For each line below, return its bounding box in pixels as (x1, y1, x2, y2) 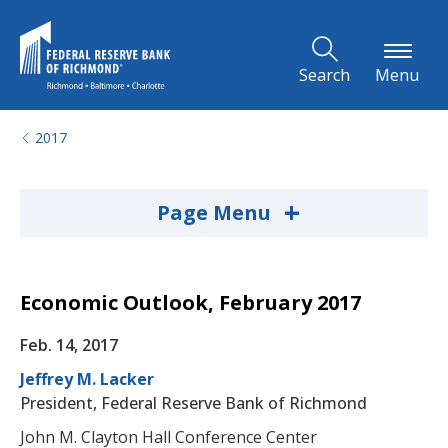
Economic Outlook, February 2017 (20, 289, 361, 316)
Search (299, 64, 350, 86)
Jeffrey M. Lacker (20, 368, 154, 390)
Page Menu (156, 199, 276, 226)
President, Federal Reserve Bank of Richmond (20, 392, 367, 414)
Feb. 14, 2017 (20, 334, 118, 356)
